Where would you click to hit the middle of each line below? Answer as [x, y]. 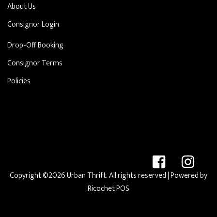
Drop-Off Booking [35, 45]
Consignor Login [33, 24]
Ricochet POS [108, 189]
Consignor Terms [35, 63]
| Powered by [187, 176]
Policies [19, 81]
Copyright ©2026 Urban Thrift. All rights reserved [89, 176]
